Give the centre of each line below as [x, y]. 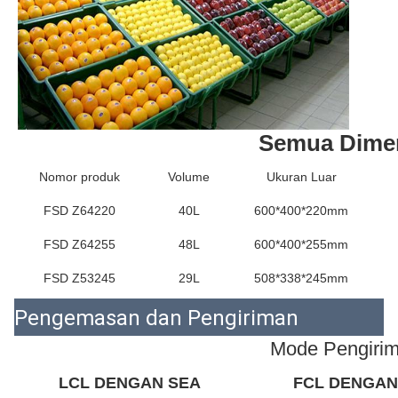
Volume [189, 177]
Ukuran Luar [301, 177]
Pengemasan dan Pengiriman [156, 318]
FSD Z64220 [79, 211]
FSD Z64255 [79, 245]
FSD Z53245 [79, 279]
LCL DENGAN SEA [130, 383]
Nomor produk [79, 177]
